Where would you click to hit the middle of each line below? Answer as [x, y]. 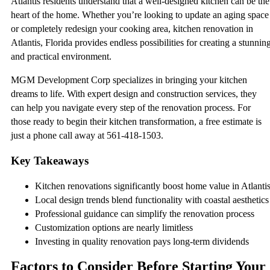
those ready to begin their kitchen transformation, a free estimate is [136, 122]
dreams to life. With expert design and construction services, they [134, 94]
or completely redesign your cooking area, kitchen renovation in [132, 29]
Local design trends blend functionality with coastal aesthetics [152, 199]
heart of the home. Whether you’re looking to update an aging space [140, 15]
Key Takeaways [50, 160]
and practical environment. [61, 57]
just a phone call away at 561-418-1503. [87, 136]
